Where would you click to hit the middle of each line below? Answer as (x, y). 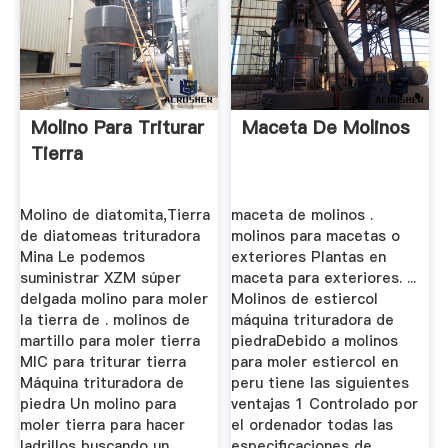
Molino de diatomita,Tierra (114, 214)
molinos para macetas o (316, 235)
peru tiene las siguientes (320, 382)
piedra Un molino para (97, 403)
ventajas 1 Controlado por (325, 403)
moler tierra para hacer (102, 424)
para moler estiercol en (315, 361)
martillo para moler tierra (109, 340)
